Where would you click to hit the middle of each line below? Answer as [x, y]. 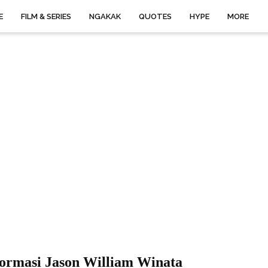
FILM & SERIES [46, 16]
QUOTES [155, 16]
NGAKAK [105, 16]
